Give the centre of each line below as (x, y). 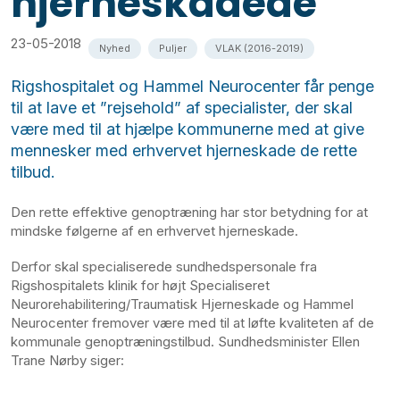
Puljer (173, 48)
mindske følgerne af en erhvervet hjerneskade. (154, 231)
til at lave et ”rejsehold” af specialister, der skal (182, 107)
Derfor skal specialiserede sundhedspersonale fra (164, 267)
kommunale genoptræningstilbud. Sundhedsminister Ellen (185, 342)
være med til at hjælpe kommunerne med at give (187, 129)
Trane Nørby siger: (67, 361)
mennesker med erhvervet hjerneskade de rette (184, 150)
